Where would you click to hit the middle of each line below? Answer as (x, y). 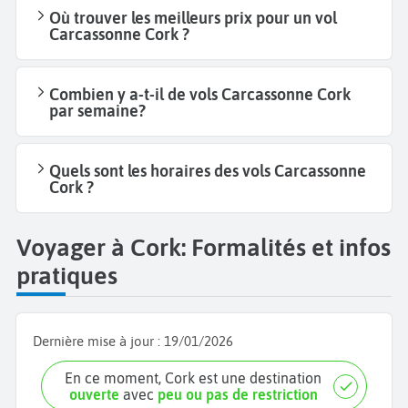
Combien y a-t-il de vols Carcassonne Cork (200, 94)
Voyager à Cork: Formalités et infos (204, 248)
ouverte (94, 395)
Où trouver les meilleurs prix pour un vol (193, 17)
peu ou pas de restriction (237, 395)
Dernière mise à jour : (98, 342)
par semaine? (97, 110)
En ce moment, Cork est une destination (198, 378)
